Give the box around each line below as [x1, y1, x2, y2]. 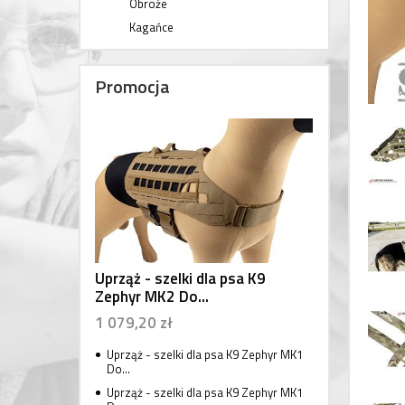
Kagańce [129, 17, 174, 36]
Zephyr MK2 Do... [95, 284, 209, 308]
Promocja [95, 71, 170, 100]
